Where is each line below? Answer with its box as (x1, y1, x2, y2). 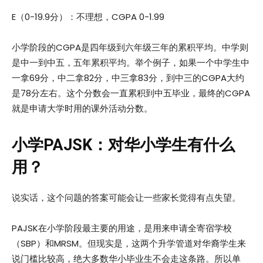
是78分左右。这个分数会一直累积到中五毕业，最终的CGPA (12, 87, 250, 100)
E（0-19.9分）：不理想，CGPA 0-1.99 (12, 11, 164, 23)
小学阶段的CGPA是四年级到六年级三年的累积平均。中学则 (12, 41, 248, 54)
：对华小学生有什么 (92, 136, 235, 155)
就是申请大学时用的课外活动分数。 (12, 102, 153, 115)
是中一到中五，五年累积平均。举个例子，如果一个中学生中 (12, 56, 249, 69)
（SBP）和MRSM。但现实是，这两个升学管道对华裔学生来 (12, 237, 246, 250)
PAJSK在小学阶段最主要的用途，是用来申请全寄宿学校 (12, 222, 232, 235)
